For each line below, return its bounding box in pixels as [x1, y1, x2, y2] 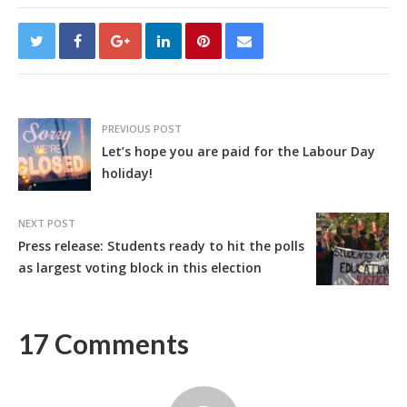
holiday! [102, 164, 153, 182]
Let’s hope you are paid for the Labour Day [102, 142, 375, 160]
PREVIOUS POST [102, 121, 182, 135]
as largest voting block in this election [18, 258, 262, 276]
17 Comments [18, 326, 189, 360]
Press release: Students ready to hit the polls [18, 236, 304, 254]
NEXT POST [18, 215, 75, 230]
